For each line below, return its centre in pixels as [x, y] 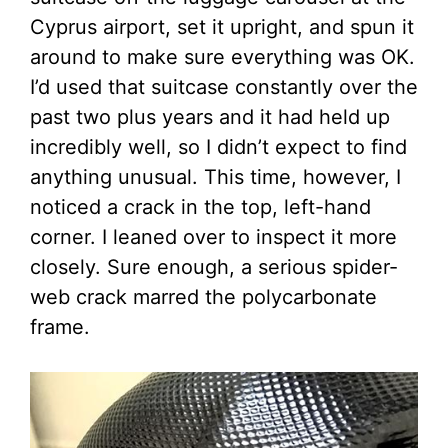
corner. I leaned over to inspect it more [213, 237]
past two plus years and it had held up [210, 117]
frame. [60, 327]
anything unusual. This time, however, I [215, 177]
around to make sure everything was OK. [222, 57]
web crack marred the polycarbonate [203, 297]
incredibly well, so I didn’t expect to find [218, 147]
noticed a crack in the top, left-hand [200, 207]
